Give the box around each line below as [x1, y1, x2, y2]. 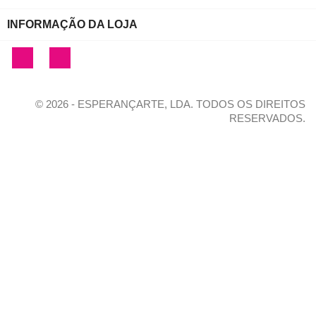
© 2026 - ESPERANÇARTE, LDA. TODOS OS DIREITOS [35, 97, 305, 110]
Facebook [33, 49, 78, 61]
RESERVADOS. [229, 111, 305, 124]
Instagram [70, 49, 116, 61]
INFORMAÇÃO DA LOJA [7, 18, 138, 31]
